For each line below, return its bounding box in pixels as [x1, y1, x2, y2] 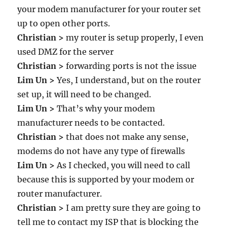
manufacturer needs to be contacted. [17, 118, 165, 128]
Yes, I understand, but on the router [55, 75, 201, 85]
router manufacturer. [17, 188, 102, 199]
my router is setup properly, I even [64, 32, 204, 43]
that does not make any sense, [64, 132, 189, 142]
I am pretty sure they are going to [64, 203, 201, 213]
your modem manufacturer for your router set [17, 4, 202, 14]
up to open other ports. [17, 18, 110, 28]
